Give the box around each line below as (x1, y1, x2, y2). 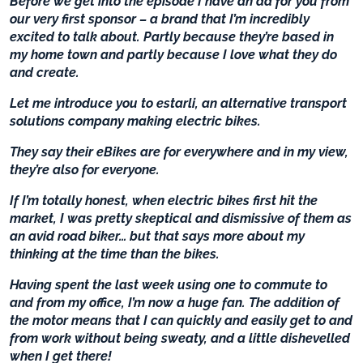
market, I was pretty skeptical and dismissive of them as (10, 210, 352, 226)
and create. (10, 64, 79, 80)
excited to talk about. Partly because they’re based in (10, 28, 334, 45)
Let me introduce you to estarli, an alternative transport (10, 95, 347, 111)
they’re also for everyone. (10, 161, 160, 177)
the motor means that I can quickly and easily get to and (10, 312, 352, 328)
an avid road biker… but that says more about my (10, 228, 305, 244)
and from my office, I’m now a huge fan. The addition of (10, 294, 340, 310)
